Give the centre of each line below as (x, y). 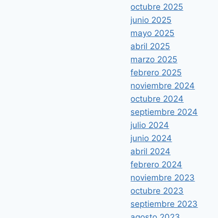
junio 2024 (151, 138)
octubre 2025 (157, 7)
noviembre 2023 (163, 178)
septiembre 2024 (164, 112)
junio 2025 (151, 20)
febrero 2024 (156, 165)
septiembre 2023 (164, 204)
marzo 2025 (154, 60)
